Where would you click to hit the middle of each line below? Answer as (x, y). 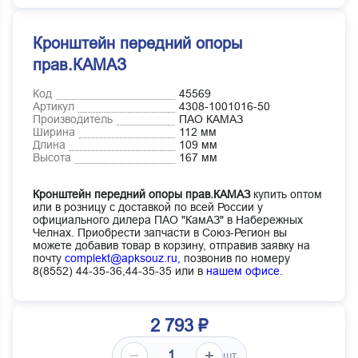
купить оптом (286, 194)
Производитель (73, 119)
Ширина (54, 131)
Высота (52, 157)
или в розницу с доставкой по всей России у (148, 207)
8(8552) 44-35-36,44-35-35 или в (119, 270)
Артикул (54, 106)
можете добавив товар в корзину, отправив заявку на (171, 245)
